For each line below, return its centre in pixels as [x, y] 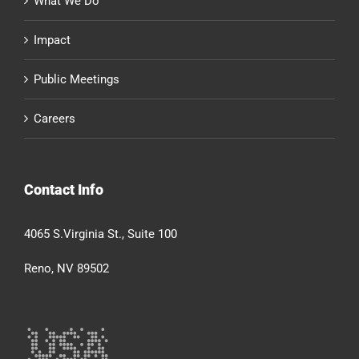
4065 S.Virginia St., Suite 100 [101, 234]
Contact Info [64, 190]
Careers [54, 119]
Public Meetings [77, 80]
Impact [52, 40]
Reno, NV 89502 [67, 269]
